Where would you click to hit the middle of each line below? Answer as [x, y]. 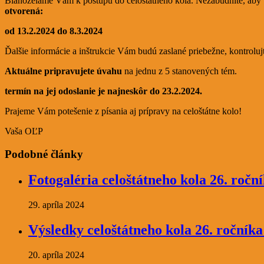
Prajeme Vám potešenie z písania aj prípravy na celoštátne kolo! [123, 111]
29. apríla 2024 [56, 205]
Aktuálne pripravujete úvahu [65, 71]
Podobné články [44, 154]
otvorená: [24, 11]
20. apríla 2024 [56, 255]
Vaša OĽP [24, 131]
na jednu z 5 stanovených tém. [181, 71]
